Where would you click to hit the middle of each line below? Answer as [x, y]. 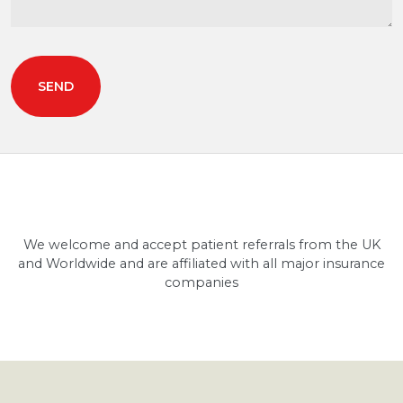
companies [201, 282]
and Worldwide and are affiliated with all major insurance [201, 263]
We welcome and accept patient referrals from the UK [201, 244]
